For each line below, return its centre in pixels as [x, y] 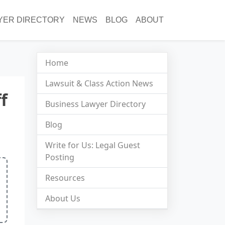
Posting [60, 157]
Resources [65, 178]
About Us [63, 198]
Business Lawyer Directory [95, 104]
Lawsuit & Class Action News [99, 83]
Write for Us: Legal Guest [93, 145]
